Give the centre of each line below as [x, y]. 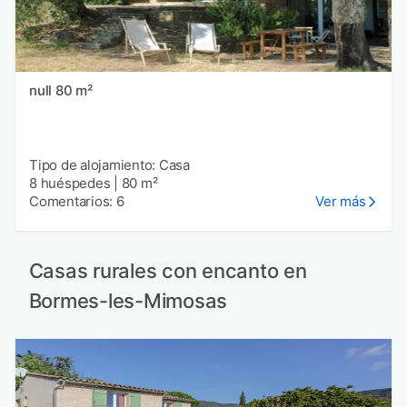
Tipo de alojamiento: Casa [109, 164]
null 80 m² [74, 90]
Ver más [341, 201]
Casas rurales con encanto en [168, 271]
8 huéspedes [70, 183]
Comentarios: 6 [77, 201]
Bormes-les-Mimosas [128, 301]
